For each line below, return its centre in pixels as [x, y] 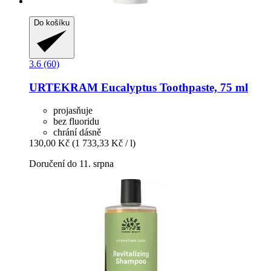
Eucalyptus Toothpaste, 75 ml [173, 87]
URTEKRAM [64, 87]
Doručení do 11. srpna [71, 164]
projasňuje [73, 111]
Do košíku [52, 22]
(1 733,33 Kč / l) [104, 143]
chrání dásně [77, 132]
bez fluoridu [76, 122]
